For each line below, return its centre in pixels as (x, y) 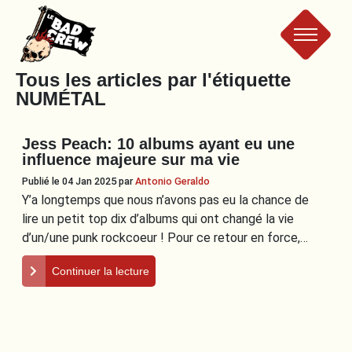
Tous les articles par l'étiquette (153, 80)
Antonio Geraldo (172, 181)
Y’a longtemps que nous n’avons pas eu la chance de (165, 200)
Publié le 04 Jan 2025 (70, 181)
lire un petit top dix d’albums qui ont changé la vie (158, 219)
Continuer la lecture (100, 271)
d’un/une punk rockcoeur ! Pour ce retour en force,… (165, 238)
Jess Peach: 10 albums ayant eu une (158, 144)
